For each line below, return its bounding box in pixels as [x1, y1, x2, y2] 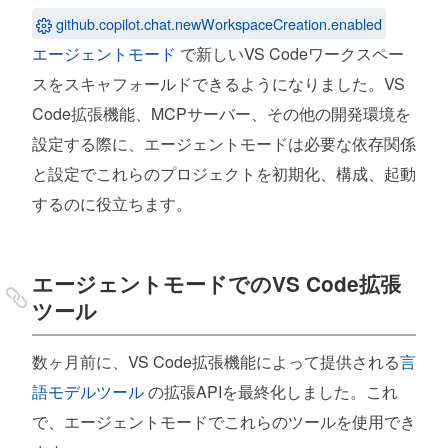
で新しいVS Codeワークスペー [176, 42, 404, 66]
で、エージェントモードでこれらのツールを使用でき [32, 410, 416, 434]
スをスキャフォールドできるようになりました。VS [32, 72, 405, 96]
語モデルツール [32, 380, 144, 404]
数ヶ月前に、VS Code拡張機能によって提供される [32, 350, 400, 374]
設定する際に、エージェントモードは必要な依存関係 [32, 132, 416, 156]
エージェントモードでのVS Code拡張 [32, 268, 401, 298]
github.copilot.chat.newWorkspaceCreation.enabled [56, 13, 382, 35]
